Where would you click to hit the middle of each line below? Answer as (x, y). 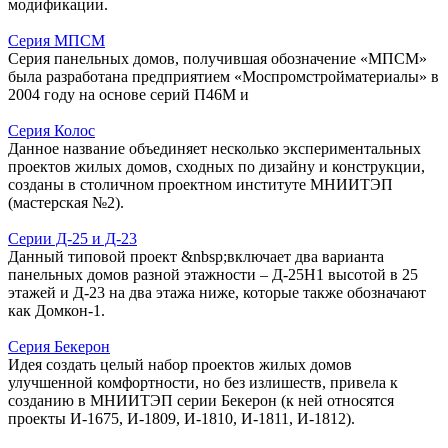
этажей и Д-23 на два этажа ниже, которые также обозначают (217, 292)
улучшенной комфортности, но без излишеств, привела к (203, 382)
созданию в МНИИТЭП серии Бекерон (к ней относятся (201, 400)
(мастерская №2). (66, 202)
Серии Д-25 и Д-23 (72, 238)
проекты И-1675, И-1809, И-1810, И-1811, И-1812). (181, 418)
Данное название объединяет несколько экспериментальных (214, 148)
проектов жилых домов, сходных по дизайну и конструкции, (216, 166)
